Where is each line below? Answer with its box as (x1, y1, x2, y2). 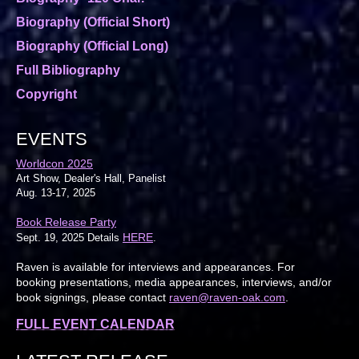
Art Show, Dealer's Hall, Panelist (16, 171, 166, 184)
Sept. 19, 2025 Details (16, 231, 123, 244)
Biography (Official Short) (16, 14, 170, 29)
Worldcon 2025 (16, 156, 93, 170)
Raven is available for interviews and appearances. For (16, 260, 295, 273)
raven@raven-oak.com (169, 290, 285, 304)
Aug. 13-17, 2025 (16, 186, 95, 199)
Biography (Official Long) (16, 38, 168, 53)
